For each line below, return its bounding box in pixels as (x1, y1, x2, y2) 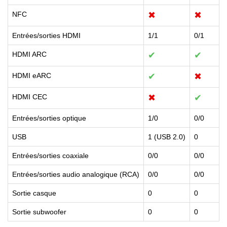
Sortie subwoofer (12, 207, 66, 216)
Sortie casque (12, 188, 56, 197)
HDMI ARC (12, 50, 47, 58)
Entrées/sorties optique (12, 113, 86, 122)
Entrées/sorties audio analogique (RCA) (12, 170, 139, 178)
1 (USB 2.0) (148, 132, 185, 141)
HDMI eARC (12, 71, 51, 80)
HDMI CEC (12, 92, 47, 101)
